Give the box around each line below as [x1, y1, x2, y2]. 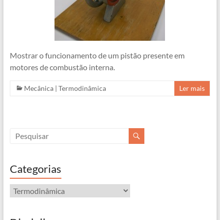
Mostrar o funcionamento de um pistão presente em [9, 50, 185, 60]
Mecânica [24, 83, 54, 92]
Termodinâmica [58, 83, 106, 92]
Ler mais [179, 83, 205, 92]
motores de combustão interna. [9, 62, 115, 72]
